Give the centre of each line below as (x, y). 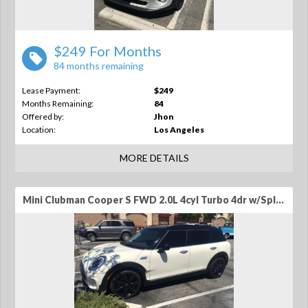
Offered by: (43, 117)
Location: (39, 130)
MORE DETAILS (154, 158)
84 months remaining (99, 66)
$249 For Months (108, 51)
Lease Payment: (51, 90)
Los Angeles (179, 130)
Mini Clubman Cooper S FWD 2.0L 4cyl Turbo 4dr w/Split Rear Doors (280, 200)
